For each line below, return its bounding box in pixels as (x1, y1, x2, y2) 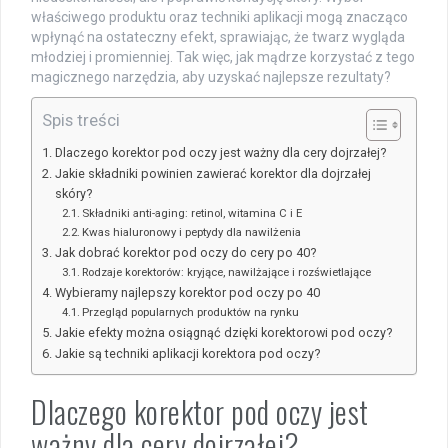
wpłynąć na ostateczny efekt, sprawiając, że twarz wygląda (31, 28, 405, 45)
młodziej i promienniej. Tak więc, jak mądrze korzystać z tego (31, 48, 415, 65)
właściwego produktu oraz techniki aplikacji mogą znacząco (31, 8, 408, 25)
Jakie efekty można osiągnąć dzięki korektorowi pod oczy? (54, 324, 392, 340)
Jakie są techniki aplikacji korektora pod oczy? (54, 345, 320, 361)
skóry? (54, 185, 92, 201)
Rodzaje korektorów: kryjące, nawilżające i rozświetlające (82, 264, 372, 279)
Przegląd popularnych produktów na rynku (82, 304, 300, 319)
